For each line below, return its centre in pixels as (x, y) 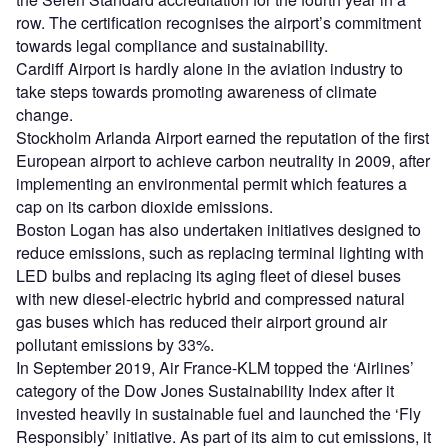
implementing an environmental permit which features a (211, 183)
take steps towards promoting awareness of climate (196, 91)
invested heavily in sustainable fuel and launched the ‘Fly (218, 413)
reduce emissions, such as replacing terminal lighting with (220, 252)
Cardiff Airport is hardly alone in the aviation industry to (209, 68)
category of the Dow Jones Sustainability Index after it (205, 390)
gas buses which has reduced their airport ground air (201, 321)
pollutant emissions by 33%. (115, 344)
